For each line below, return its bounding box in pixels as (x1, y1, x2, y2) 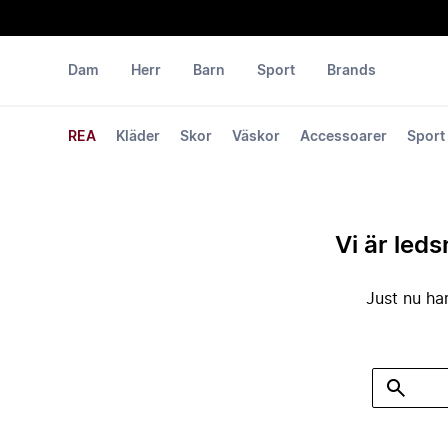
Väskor (232, 130, 280, 144)
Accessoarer (300, 130, 387, 144)
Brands (327, 64, 376, 78)
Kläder (116, 130, 160, 144)
